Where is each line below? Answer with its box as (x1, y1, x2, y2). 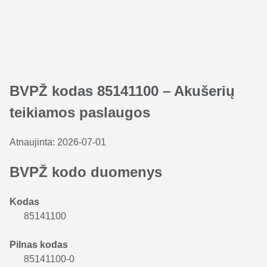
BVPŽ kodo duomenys (10, 163, 162, 180)
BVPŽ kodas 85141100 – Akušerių (10, 83, 235, 99)
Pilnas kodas (10, 239, 68, 250)
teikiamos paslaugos (10, 104, 150, 120)
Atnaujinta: (10, 137, 57, 147)
